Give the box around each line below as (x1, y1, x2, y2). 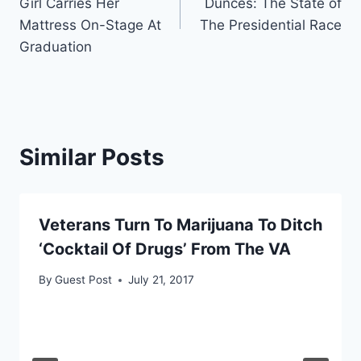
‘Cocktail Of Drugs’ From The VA (39, 239, 291, 259)
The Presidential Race (200, 16, 342, 33)
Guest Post (55, 273, 113, 287)
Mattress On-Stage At (19, 16, 161, 33)
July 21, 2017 (128, 273, 195, 287)
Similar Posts (19, 143, 164, 171)
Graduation (19, 38, 92, 55)
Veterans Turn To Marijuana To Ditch (39, 214, 322, 234)
